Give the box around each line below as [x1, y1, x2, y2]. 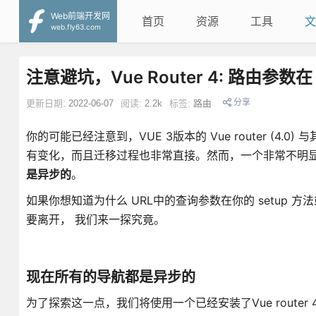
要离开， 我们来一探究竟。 [25, 212, 165, 226]
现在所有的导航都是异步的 [25, 269, 195, 286]
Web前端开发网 [50, 10, 110, 21]
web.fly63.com [59, 26, 119, 37]
